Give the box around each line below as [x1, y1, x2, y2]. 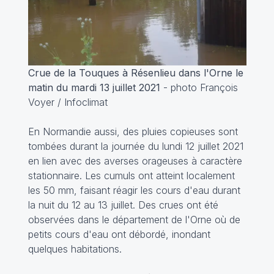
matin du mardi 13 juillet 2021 [28, 81, 160, 94]
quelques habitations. [28, 242, 122, 255]
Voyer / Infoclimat [28, 95, 108, 108]
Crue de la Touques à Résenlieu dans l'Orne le [28, 66, 243, 79]
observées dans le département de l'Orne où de [28, 213, 240, 226]
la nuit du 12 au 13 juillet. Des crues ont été [28, 198, 218, 211]
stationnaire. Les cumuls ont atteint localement [28, 169, 235, 182]
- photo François [160, 81, 238, 94]
